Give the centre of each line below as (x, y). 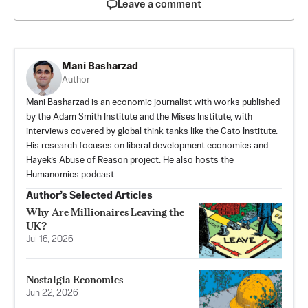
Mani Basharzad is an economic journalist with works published (153, 103)
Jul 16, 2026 (50, 240)
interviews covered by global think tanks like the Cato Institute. (152, 132)
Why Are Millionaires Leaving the (105, 212)
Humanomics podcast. (71, 175)
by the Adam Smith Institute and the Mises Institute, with (139, 118)
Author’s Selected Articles (89, 196)
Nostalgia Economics (75, 280)
